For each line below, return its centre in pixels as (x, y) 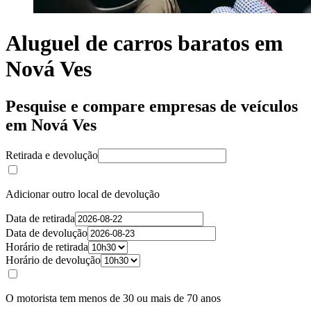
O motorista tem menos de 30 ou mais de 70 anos (113, 298)
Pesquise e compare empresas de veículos (152, 106)
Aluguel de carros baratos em (144, 43)
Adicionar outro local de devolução (83, 194)
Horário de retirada (47, 246)
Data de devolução (47, 233)
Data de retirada (40, 218)
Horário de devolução (53, 260)
